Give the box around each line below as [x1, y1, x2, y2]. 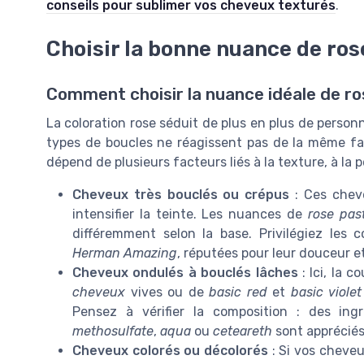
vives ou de [125, 284, 210, 301]
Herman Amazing [72, 245, 177, 262]
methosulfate [72, 323, 154, 340]
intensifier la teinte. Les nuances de [72, 206, 308, 223]
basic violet [290, 284, 362, 301]
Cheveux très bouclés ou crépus [72, 187, 290, 203]
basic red [209, 284, 267, 301]
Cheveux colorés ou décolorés [72, 343, 268, 359]
